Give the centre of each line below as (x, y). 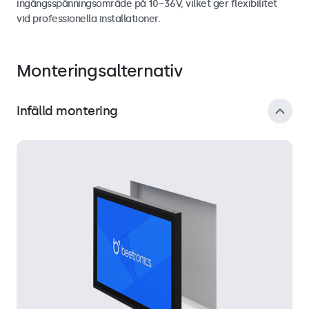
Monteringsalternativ (99, 70)
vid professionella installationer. (88, 19)
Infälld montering (67, 111)
